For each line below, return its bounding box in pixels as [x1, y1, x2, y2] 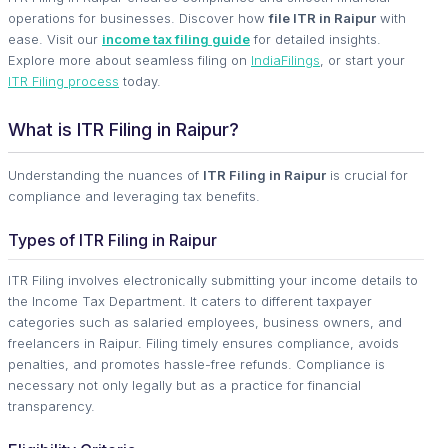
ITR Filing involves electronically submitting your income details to [8, 271, 418, 288]
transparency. [8, 397, 95, 414]
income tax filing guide [102, 30, 250, 47]
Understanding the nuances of [8, 166, 203, 183]
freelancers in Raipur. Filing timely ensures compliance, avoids [8, 334, 399, 351]
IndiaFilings [251, 51, 320, 68]
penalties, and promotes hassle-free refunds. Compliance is [8, 355, 385, 372]
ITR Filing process [8, 72, 119, 89]
